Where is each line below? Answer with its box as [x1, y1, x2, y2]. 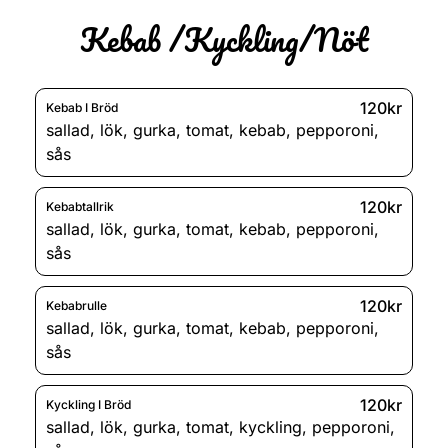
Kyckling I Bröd [46, 397, 131, 413]
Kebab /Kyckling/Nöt [80, 12, 368, 66]
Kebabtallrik [46, 199, 114, 215]
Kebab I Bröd [46, 100, 118, 116]
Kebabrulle [46, 298, 107, 314]
